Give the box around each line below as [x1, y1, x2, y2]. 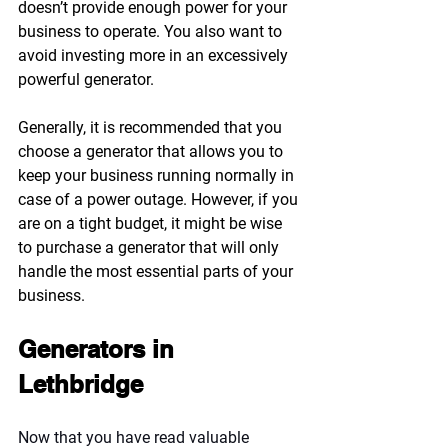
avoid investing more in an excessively [18, 45, 292, 65]
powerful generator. [18, 69, 154, 89]
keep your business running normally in [18, 165, 298, 185]
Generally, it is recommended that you [18, 117, 286, 137]
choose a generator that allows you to [18, 141, 287, 161]
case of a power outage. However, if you [18, 189, 302, 209]
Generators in [18, 334, 181, 363]
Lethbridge [18, 369, 143, 398]
